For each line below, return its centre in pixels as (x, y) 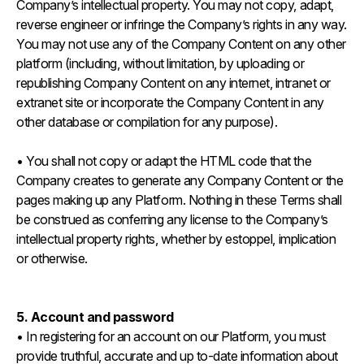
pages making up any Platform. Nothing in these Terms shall (179, 200)
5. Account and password (97, 317)
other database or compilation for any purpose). (148, 122)
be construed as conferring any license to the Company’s (172, 219)
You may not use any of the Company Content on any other (181, 44)
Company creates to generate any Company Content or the (180, 180)
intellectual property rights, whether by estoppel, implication (176, 239)
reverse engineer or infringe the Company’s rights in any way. (182, 24)
